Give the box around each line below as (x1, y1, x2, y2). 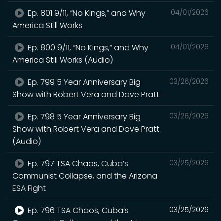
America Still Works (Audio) (12, 54, 113, 66)
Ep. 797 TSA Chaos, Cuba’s (26, 158, 129, 169)
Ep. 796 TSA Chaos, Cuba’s (26, 205, 129, 216)
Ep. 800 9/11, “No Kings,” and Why (26, 42, 149, 53)
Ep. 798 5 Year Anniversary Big (26, 111, 141, 122)
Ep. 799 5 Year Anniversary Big (26, 76, 141, 88)
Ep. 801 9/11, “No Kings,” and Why (26, 7, 146, 19)
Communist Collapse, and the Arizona (12, 170, 157, 182)
